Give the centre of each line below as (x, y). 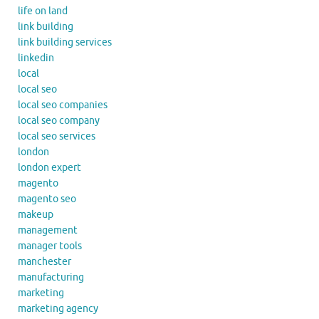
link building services (65, 42)
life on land (43, 11)
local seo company (59, 120)
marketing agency (58, 308)
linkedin (36, 58)
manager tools (50, 246)
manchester (45, 261)
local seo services (57, 136)
